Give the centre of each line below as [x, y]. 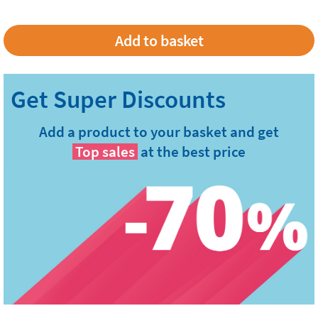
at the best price [193, 152]
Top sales [105, 152]
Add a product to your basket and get [159, 132]
